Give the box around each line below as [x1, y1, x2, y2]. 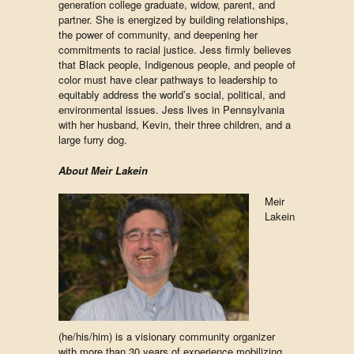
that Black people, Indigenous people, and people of [58, 57, 296, 72]
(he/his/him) [58, 329, 112, 344]
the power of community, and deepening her [58, 27, 258, 42]
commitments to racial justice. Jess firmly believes [58, 42, 292, 57]
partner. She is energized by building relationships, [58, 12, 288, 27]
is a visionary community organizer [115, 329, 275, 344]
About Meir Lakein [58, 163, 148, 178]
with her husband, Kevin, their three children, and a [58, 117, 291, 132]
